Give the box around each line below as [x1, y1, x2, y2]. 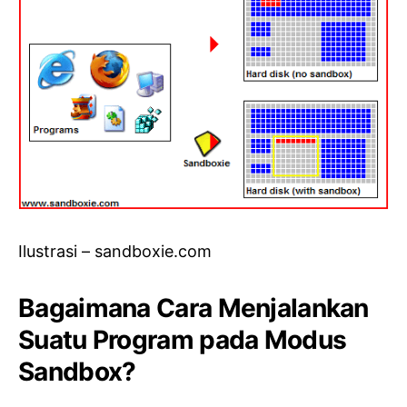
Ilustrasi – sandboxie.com [18, 242, 212, 262]
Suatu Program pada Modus [18, 324, 347, 356]
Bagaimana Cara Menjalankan [18, 293, 369, 324]
